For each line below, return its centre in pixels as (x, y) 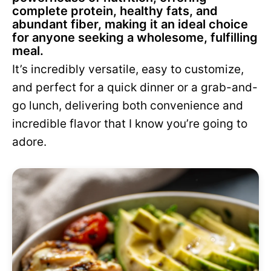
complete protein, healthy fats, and (115, 11)
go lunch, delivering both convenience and (128, 106)
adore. (29, 142)
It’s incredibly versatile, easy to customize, (128, 69)
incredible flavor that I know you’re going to (130, 124)
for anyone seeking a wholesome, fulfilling (135, 38)
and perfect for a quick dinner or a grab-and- (135, 87)
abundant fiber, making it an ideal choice (130, 24)
